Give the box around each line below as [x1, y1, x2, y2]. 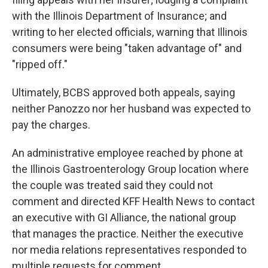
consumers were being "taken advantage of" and [12, 42, 242, 54]
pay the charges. [12, 118, 90, 131]
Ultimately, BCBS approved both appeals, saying [12, 86, 235, 99]
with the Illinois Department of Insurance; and [12, 10, 227, 22]
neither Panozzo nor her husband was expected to [12, 102, 251, 115]
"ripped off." [12, 58, 68, 71]
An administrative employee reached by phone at [12, 147, 243, 159]
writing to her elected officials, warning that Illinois [12, 26, 248, 38]
